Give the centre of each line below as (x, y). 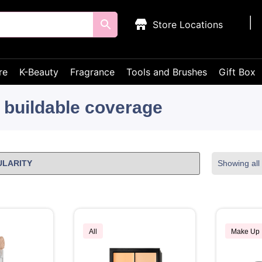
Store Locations (188, 25)
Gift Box (237, 72)
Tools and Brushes (167, 72)
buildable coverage (83, 107)
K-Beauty (39, 72)
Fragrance (92, 72)
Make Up (245, 232)
